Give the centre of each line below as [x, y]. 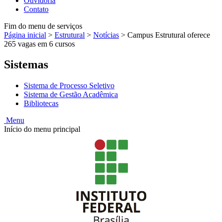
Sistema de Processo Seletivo [69, 86]
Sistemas [26, 65]
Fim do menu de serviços [43, 26]
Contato [36, 9]
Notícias [106, 35]
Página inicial [25, 35]
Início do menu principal [42, 129]
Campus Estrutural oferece [169, 35]
